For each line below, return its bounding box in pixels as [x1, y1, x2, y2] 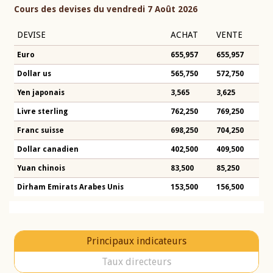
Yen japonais [17, 88, 65, 97]
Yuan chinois [17, 164, 65, 173]
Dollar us [17, 69, 51, 79]
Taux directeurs [102, 256, 171, 268]
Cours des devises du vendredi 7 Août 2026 [14, 4, 197, 15]
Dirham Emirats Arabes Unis [17, 183, 124, 192]
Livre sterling [17, 107, 68, 116]
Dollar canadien [17, 145, 79, 154]
